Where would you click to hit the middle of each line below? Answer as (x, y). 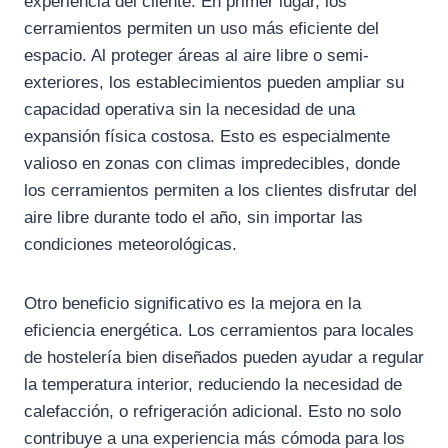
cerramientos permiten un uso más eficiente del (201, 28)
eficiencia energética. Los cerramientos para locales (219, 330)
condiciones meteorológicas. (130, 244)
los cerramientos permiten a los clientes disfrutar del (220, 190)
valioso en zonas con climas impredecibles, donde (212, 163)
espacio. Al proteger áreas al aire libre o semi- (196, 55)
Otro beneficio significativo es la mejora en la (192, 303)
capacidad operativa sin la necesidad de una (189, 109)
